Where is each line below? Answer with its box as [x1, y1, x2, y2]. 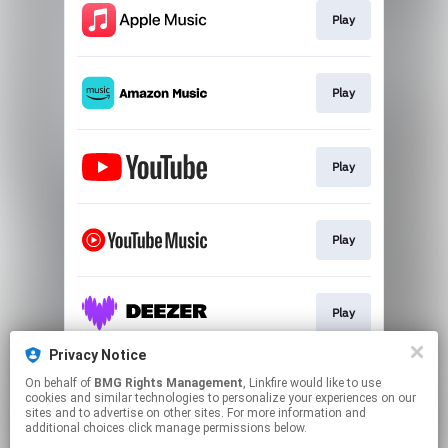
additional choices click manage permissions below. [25, 421, 307, 435]
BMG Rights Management [94, 376, 243, 390]
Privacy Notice [49, 347, 146, 363]
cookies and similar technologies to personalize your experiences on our [25, 391, 416, 405]
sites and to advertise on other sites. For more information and [25, 406, 366, 420]
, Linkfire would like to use [243, 376, 290, 390]
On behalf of [25, 376, 94, 390]
